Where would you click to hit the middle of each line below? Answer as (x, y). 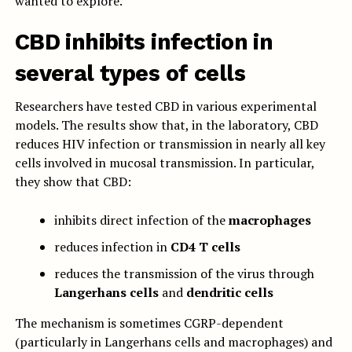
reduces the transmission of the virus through (184, 274)
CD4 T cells (205, 247)
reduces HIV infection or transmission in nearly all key (170, 144)
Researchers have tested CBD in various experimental (165, 106)
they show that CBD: (73, 182)
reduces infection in (112, 247)
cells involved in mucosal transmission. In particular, (164, 163)
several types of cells (130, 73)
